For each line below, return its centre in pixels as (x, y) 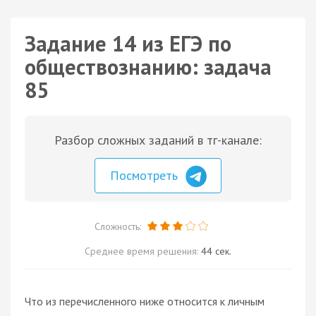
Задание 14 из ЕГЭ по (128, 43)
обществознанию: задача (148, 67)
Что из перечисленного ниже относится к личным (145, 301)
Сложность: (119, 226)
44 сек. (216, 251)
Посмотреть (146, 175)
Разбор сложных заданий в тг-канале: (158, 140)
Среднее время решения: (143, 251)
